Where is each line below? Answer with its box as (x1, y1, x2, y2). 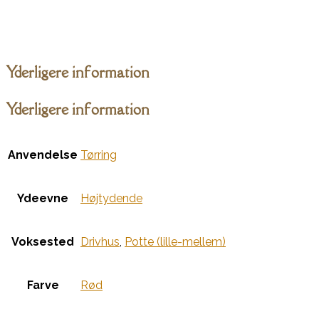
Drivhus (80, 235, 120, 249)
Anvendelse (8, 148, 78, 162)
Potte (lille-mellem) (125, 235, 226, 249)
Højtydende (80, 192, 142, 206)
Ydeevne (17, 192, 68, 206)
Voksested (11, 235, 74, 249)
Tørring (80, 148, 117, 162)
